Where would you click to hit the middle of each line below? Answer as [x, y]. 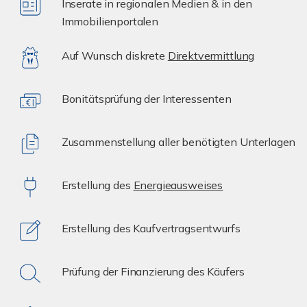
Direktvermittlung [211, 55]
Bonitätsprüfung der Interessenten [146, 98]
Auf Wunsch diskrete [114, 55]
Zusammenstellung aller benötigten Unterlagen [179, 142]
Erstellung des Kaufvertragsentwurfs [151, 228]
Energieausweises [178, 185]
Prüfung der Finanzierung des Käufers [153, 271]
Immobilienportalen [110, 21]
